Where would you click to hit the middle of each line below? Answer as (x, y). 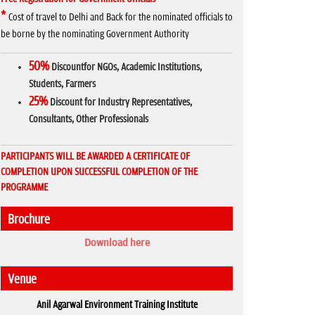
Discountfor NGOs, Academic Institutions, (127, 67)
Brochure (29, 220)
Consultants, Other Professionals (89, 119)
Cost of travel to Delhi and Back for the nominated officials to (121, 17)
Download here (117, 243)
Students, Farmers (62, 84)
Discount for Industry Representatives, (120, 102)
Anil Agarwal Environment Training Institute (117, 305)
